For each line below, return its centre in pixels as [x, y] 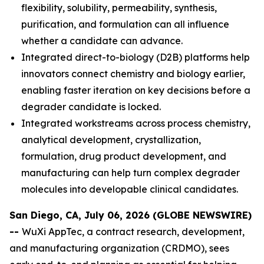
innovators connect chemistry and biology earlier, [133, 74]
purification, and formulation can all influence [125, 24]
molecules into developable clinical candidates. [130, 189]
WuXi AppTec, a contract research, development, [133, 232]
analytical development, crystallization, [111, 140]
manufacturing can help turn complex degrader [131, 173]
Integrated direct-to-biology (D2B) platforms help [136, 57]
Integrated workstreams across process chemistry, [136, 123]
